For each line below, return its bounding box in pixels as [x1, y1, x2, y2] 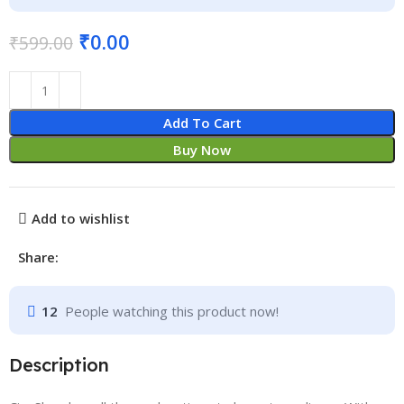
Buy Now [173, 141, 231, 159]
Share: [18, 248, 60, 266]
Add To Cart [162, 114, 242, 132]
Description [9, 353, 110, 376]
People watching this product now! [65, 302, 280, 321]
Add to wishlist [31, 209, 130, 228]
